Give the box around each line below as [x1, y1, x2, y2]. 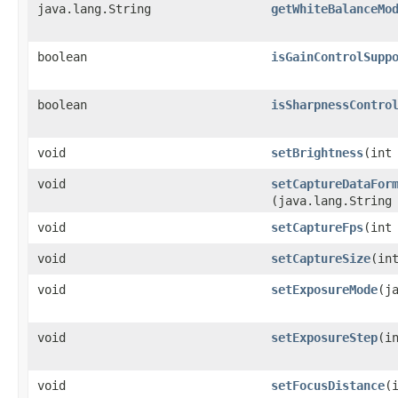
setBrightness [271, 145, 363, 160]
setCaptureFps [271, 219, 363, 235]
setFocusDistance [271, 378, 385, 393]
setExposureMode [271, 282, 378, 297]
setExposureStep [271, 330, 378, 345]
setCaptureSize [271, 251, 370, 266]
